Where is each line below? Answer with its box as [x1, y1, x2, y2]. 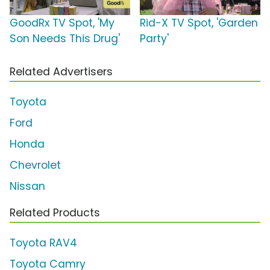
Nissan [10, 179, 45, 194]
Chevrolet [10, 158, 61, 173]
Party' [140, 31, 169, 46]
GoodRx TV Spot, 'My [10, 16, 115, 31]
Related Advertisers [10, 64, 113, 80]
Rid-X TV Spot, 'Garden [140, 16, 258, 31]
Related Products [10, 206, 100, 221]
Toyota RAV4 [10, 236, 77, 251]
